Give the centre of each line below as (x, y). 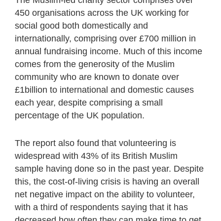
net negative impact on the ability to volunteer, (105, 194)
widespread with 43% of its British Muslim (96, 156)
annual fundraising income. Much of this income (109, 51)
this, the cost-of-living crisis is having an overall (107, 181)
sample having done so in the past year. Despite (109, 168)
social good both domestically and (81, 25)
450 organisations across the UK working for (102, 13)
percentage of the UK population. (80, 115)
